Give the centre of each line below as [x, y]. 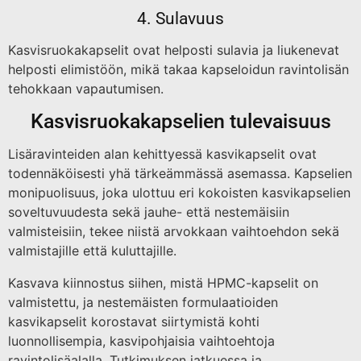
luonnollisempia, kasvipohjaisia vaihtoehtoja [141, 340]
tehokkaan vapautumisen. [86, 88]
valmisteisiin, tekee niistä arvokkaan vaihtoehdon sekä [174, 231]
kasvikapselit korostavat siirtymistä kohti [134, 321]
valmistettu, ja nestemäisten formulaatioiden [143, 302]
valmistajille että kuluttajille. [92, 250]
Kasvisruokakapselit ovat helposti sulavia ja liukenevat [174, 50]
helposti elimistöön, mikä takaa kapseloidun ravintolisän [178, 69]
